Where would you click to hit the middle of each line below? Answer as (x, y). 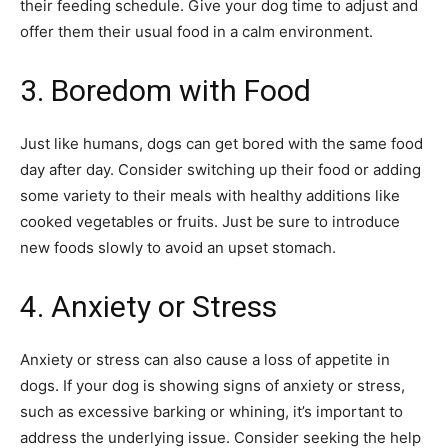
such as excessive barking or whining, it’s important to (211, 412)
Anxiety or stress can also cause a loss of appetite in (205, 360)
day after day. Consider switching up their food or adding (220, 170)
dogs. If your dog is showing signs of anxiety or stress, (212, 386)
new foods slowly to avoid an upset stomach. (178, 248)
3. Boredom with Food (165, 91)
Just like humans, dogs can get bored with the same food (221, 144)
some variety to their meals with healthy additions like (210, 196)
